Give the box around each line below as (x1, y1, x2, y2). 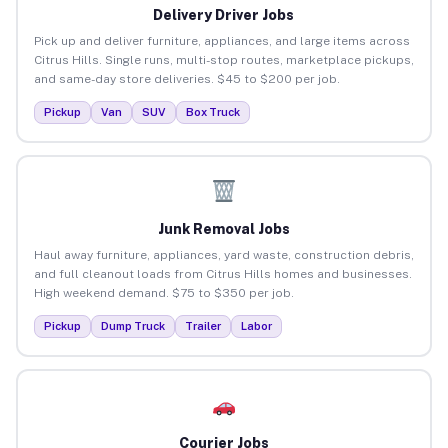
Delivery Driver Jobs (153, 6, 295, 23)
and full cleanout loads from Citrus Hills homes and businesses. (33, 266, 412, 281)
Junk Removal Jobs (157, 220, 290, 237)
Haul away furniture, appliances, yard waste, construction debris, (33, 247, 414, 262)
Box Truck (185, 105, 240, 118)
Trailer (184, 319, 221, 332)
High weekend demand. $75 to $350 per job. (33, 285, 294, 300)
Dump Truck (100, 319, 165, 332)
